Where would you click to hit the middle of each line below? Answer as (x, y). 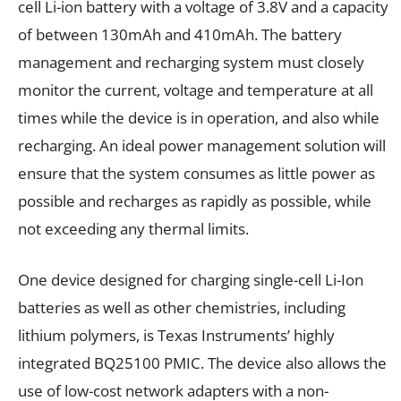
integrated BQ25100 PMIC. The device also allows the (202, 363)
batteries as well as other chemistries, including (182, 308)
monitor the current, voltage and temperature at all (196, 90)
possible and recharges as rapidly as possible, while (195, 201)
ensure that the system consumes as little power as (196, 174)
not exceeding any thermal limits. (133, 229)
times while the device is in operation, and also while (199, 118)
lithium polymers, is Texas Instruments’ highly (176, 336)
